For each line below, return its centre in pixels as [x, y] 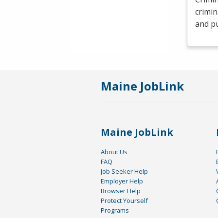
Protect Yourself [124, 200]
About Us [114, 152]
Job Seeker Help [124, 171]
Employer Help [122, 181]
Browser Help [121, 191]
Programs [115, 210]
